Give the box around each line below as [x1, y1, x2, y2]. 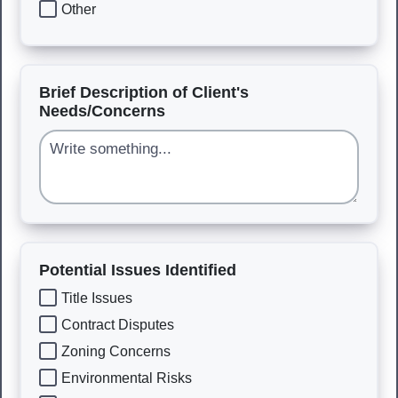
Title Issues [61, 290, 132, 306]
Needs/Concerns [39, 102, 165, 120]
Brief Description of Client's [39, 84, 249, 101]
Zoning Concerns [61, 343, 171, 359]
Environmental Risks [61, 370, 192, 386]
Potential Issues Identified [39, 261, 236, 279]
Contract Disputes [61, 316, 174, 332]
